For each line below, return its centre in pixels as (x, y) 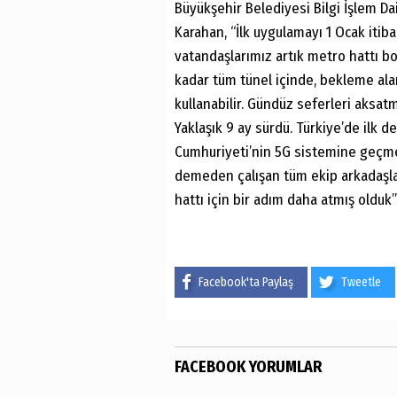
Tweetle (361, 282)
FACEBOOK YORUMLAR (248, 366)
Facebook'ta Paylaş (246, 282)
